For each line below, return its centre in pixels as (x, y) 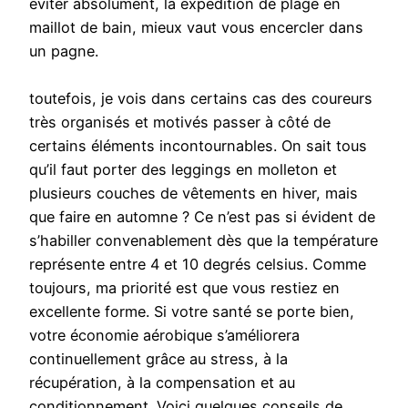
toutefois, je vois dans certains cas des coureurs (201, 99)
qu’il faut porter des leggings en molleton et (183, 170)
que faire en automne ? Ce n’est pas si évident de (202, 217)
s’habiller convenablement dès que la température (204, 241)
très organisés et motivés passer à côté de (180, 122)
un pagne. (64, 51)
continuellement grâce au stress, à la (158, 359)
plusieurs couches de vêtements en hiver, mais (194, 194)
